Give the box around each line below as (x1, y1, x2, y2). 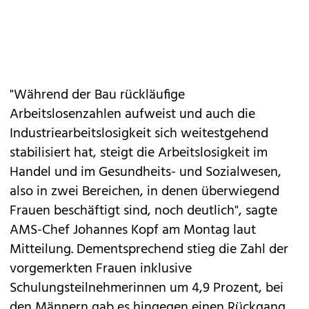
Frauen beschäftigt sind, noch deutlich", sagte (10, 200, 277, 222)
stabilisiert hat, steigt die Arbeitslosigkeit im (10, 142, 268, 164)
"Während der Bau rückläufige (10, 84, 185, 106)
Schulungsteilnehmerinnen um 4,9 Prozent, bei (10, 277, 283, 299)
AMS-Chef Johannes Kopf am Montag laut (10, 219, 256, 241)
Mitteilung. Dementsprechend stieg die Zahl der (10, 239, 288, 261)
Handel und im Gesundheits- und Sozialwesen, (10, 161, 281, 183)
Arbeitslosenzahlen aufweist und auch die (10, 103, 255, 126)
